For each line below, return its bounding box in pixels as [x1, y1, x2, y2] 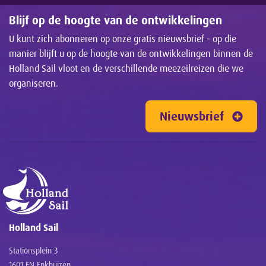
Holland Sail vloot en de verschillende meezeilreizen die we [9, 62, 243, 75]
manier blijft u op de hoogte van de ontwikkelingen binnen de [9, 47, 253, 60]
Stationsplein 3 [9, 245, 58, 256]
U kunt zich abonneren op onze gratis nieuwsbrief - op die [9, 33, 236, 45]
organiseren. [9, 77, 58, 90]
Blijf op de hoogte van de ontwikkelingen [9, 13, 222, 28]
